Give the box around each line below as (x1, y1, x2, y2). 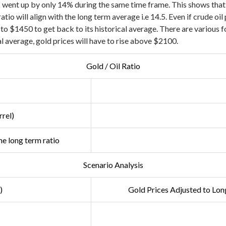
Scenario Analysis (83, 160, 143, 170)
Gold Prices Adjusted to (128, 185, 210, 195)
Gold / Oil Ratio (86, 61, 140, 71)
